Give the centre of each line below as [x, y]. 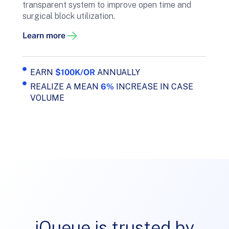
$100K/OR [75, 73]
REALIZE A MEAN [65, 87]
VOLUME [47, 98]
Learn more [44, 36]
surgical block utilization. [69, 16]
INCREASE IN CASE [154, 87]
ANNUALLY [118, 73]
